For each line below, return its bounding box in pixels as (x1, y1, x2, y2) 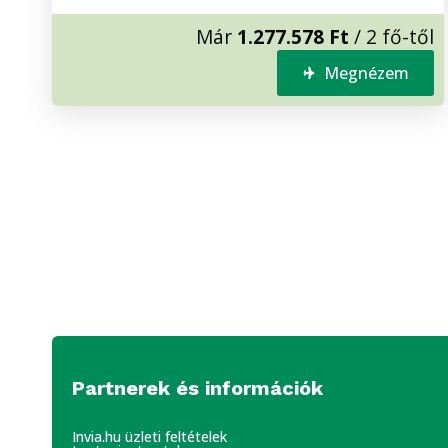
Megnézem (324, 62, 409, 85)
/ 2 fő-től (349, 23, 434, 51)
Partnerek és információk (72, 376, 323, 401)
